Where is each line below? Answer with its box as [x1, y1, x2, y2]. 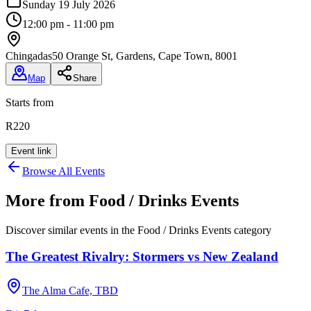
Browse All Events [22, 165, 105, 177]
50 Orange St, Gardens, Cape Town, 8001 [52, 49, 237, 62]
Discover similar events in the [6, 224, 137, 236]
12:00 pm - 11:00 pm [22, 17, 114, 30]
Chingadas [6, 49, 52, 62]
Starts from [6, 96, 53, 108]
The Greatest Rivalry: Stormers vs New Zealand [6, 249, 278, 264]
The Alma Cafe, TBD [22, 284, 118, 296]
